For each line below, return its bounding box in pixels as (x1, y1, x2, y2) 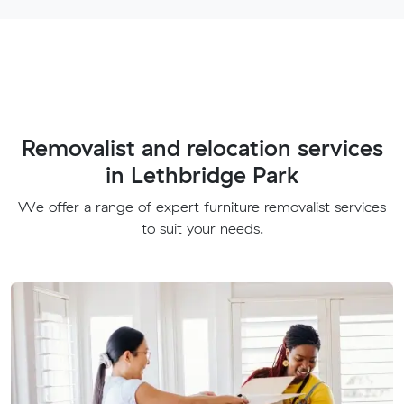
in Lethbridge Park (106, 160, 298, 188)
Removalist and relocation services (21, 133, 383, 161)
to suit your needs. (141, 218, 263, 237)
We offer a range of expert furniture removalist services (18, 197, 386, 216)
